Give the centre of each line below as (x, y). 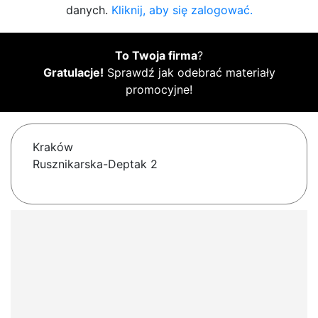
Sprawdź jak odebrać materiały (189, 73)
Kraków (53, 147)
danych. (88, 10)
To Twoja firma (156, 56)
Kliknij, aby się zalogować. (182, 10)
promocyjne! (159, 90)
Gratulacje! (73, 73)
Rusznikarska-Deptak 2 (95, 164)
